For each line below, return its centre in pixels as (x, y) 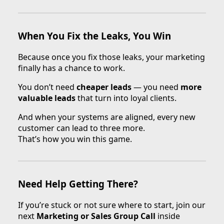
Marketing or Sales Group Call (96, 216)
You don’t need (47, 87)
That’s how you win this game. (75, 139)
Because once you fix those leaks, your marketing (111, 57)
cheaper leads (104, 87)
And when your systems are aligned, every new (107, 117)
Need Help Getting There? (78, 184)
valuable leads (47, 98)
